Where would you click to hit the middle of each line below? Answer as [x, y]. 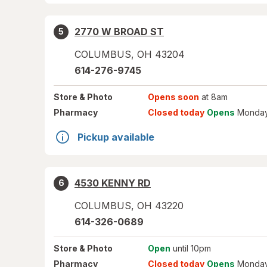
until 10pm [190, 248]
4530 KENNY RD [113, 183]
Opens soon [173, 97]
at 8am [213, 97]
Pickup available [116, 137]
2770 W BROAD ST [119, 32]
